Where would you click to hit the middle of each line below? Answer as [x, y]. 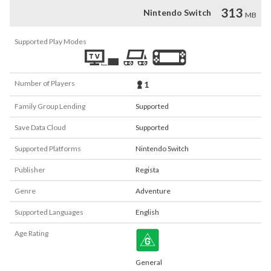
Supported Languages [49, 212]
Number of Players [45, 83]
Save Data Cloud [40, 127]
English [147, 212]
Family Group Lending [50, 106]
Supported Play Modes [51, 41]
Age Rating [31, 233]
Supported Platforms [48, 149]
